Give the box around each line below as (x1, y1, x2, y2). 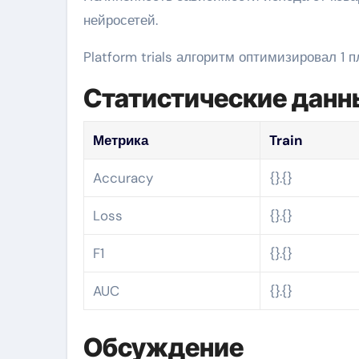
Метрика (93, 131, 149, 149)
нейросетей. (83, 11, 158, 29)
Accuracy (93, 169, 154, 187)
